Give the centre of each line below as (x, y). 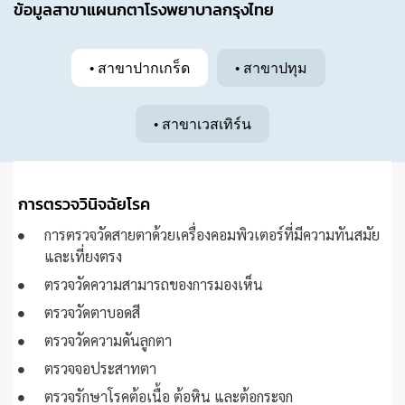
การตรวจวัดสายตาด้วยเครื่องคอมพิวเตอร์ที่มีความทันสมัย (212, 235)
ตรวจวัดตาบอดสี (92, 312)
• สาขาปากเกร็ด (139, 68)
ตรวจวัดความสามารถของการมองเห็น (153, 284)
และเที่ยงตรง (83, 256)
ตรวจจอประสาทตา (100, 368)
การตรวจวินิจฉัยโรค (84, 204)
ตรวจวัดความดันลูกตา (108, 340)
